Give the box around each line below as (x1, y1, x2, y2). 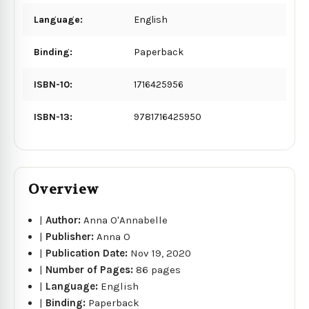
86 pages (136, 263, 181, 276)
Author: (46, 213, 84, 226)
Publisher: (46, 230, 97, 243)
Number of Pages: (46, 263, 137, 276)
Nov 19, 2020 (130, 246, 192, 259)
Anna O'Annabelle (83, 213, 168, 226)
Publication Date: (46, 246, 131, 259)
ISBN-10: (34, 78, 72, 90)
